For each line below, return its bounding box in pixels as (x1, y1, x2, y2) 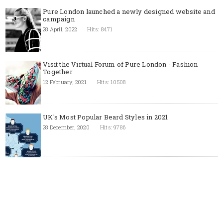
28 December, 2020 (43, 123, 90, 131)
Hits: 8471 (87, 25, 113, 33)
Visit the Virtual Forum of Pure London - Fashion (43, 60, 198, 69)
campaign (43, 14, 75, 23)
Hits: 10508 (97, 78, 126, 86)
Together (43, 67, 73, 76)
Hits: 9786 (100, 123, 126, 131)
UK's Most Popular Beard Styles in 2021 (43, 112, 168, 121)
